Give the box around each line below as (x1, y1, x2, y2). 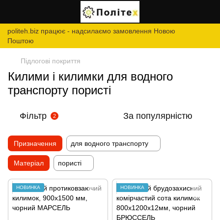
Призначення (14, 139, 56, 147)
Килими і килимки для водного (8, 70, 173, 83)
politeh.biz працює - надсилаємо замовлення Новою (7, 27, 175, 35)
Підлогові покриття (21, 57, 81, 65)
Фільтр (20, 111, 47, 121)
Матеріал (14, 159, 44, 167)
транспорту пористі (8, 83, 111, 97)
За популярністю (123, 111, 192, 121)
